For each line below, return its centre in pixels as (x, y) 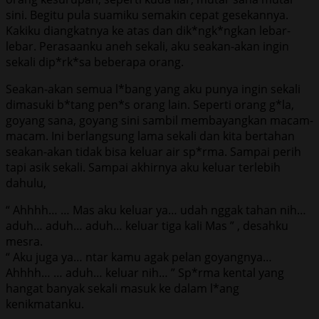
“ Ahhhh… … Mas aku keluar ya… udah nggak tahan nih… (156, 210)
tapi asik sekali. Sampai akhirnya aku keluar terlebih (143, 167)
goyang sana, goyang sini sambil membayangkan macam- (159, 120)
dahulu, (26, 183)
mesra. (24, 241)
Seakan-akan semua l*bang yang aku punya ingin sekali (153, 89)
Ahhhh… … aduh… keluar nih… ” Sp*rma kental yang (145, 272)
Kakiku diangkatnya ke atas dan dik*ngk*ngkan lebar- (148, 30)
